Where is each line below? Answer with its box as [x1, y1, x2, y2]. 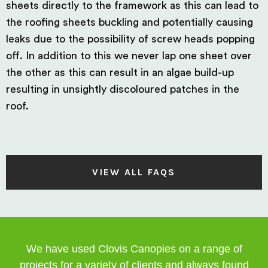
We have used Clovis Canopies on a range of [26, 243, 242, 255]
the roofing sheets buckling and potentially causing [6, 17, 253, 28]
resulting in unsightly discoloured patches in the [6, 84, 239, 95]
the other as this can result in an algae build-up [6, 67, 234, 78]
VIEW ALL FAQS [92, 166, 176, 178]
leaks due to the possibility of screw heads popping [6, 33, 255, 44]
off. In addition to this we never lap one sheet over [6, 50, 252, 61]
